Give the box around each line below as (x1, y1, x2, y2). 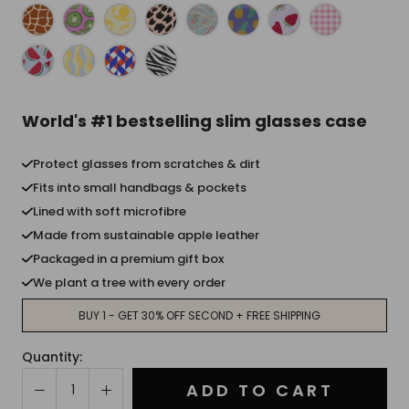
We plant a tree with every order (33, 273, 225, 291)
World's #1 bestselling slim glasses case (22, 109, 367, 132)
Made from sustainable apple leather (33, 225, 259, 244)
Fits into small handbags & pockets (33, 178, 246, 196)
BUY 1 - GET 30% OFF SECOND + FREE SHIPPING (78, 307, 320, 323)
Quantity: (22, 347, 82, 366)
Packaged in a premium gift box (33, 249, 224, 267)
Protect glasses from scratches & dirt (33, 154, 260, 173)
